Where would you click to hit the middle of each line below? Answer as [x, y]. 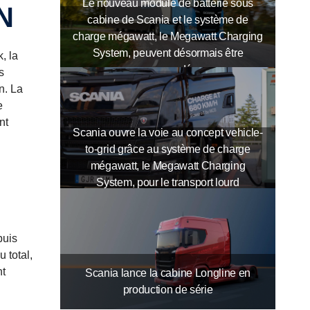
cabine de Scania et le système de [168, 20]
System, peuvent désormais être [168, 53]
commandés [168, 70]
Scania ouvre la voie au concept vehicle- [168, 133]
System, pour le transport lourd [168, 183]
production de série [168, 289]
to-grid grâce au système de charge [168, 149]
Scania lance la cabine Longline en [168, 273]
